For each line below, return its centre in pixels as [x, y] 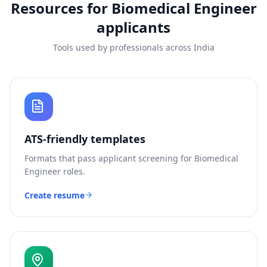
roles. [73, 171]
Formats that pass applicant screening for [109, 158]
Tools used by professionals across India [133, 47]
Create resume [55, 195]
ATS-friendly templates [85, 139]
